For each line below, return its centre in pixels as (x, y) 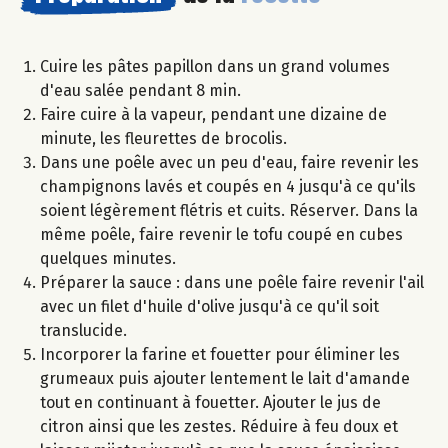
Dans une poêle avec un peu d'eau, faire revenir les (229, 163)
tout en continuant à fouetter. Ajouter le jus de (210, 403)
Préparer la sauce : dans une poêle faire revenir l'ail (232, 283)
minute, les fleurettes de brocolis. (163, 139)
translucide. (83, 331)
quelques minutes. (108, 259)
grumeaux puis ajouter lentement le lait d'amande (225, 379)
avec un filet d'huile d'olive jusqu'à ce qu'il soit (209, 307)
